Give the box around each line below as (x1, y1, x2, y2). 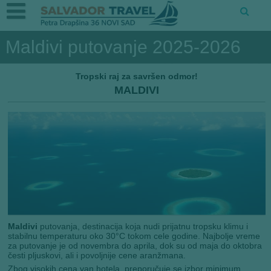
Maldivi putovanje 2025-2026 (5, 36, 241, 57)
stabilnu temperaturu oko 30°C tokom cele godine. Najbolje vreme (8, 231, 261, 241)
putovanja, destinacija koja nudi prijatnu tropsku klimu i (38, 221, 249, 232)
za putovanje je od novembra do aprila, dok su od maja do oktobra (8, 241, 263, 251)
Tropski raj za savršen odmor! (76, 71, 198, 81)
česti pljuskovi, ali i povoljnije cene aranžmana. (8, 250, 186, 261)
